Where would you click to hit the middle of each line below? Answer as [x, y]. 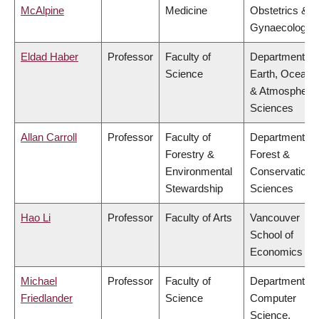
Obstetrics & [279, 11]
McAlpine [42, 11]
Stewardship [194, 189]
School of [272, 235]
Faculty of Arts [199, 218]
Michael [39, 281]
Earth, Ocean [281, 74]
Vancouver [275, 218]
